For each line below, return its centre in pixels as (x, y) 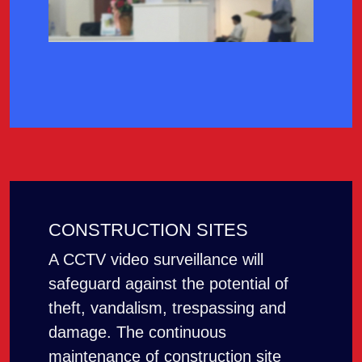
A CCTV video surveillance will (156, 260)
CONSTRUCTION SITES (148, 230)
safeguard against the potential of (168, 284)
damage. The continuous (137, 333)
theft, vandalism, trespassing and (167, 308)
